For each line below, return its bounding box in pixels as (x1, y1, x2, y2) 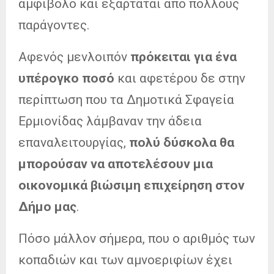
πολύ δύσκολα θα (129, 135, 234, 150)
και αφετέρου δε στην (114, 70, 245, 86)
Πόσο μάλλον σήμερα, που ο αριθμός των (18, 231, 255, 246)
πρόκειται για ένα (127, 49, 237, 64)
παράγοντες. (18, 17, 90, 32)
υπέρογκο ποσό (18, 70, 114, 86)
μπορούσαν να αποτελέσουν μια (18, 156, 213, 171)
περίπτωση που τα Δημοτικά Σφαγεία (18, 92, 234, 107)
